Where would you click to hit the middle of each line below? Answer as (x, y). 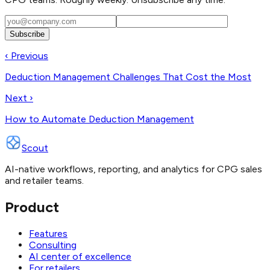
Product (32, 207)
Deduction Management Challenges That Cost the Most (128, 77)
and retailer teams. (44, 180)
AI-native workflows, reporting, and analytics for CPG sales (133, 169)
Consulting (53, 245)
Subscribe (27, 34)
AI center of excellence (80, 256)
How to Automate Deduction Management (99, 119)
